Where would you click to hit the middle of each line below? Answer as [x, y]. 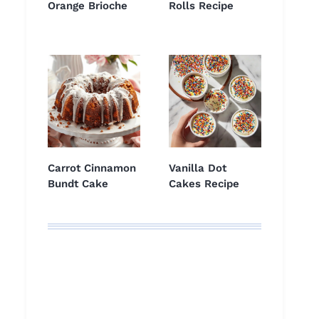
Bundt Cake [78, 184]
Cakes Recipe [204, 184]
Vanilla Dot [198, 168]
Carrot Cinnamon [92, 168]
